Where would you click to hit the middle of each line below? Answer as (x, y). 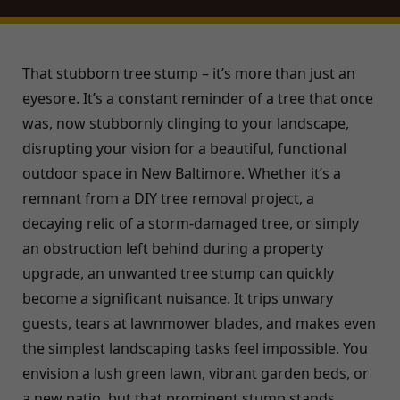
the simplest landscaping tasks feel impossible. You (195, 348)
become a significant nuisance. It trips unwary (178, 298)
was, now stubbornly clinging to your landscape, (186, 123)
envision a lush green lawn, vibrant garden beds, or (196, 373)
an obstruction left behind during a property (173, 248)
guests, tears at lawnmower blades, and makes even (199, 323)
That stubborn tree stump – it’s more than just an (189, 73)
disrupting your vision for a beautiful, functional (184, 148)
